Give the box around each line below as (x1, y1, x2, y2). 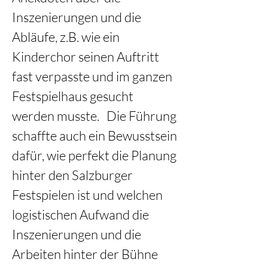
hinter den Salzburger (12, 167, 135, 183)
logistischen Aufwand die (12, 206, 151, 223)
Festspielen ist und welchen (12, 187, 165, 203)
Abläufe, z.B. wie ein (12, 29, 122, 45)
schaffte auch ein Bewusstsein (12, 127, 179, 144)
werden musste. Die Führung (12, 108, 179, 124)
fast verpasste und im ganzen (12, 68, 175, 84)
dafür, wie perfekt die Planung (12, 147, 179, 163)
